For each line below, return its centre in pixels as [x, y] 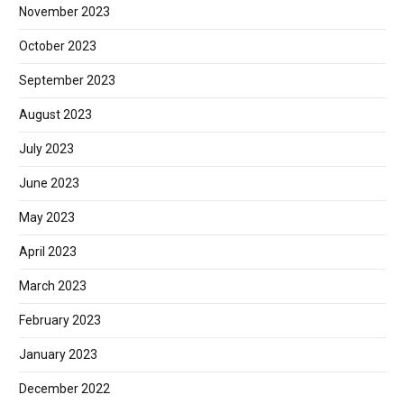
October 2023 [58, 46]
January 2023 [58, 354]
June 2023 [49, 183]
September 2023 [67, 80]
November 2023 [64, 11]
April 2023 [48, 251]
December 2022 [64, 388]
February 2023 [60, 320]
